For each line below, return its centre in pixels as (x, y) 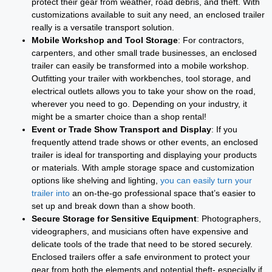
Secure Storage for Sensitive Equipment (114, 218)
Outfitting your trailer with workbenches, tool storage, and (141, 78)
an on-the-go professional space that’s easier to (163, 193)
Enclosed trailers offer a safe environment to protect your (141, 257)
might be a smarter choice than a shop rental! (119, 116)
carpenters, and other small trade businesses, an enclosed (144, 53)
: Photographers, (229, 218)
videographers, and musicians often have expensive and (140, 231)
